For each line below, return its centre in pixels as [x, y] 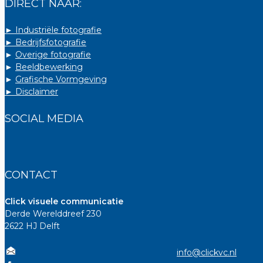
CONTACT [31, 175]
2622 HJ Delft [32, 226]
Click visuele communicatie [64, 201]
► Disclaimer [31, 91]
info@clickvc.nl [207, 252]
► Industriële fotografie [53, 30]
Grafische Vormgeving [61, 79]
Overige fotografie [53, 54]
